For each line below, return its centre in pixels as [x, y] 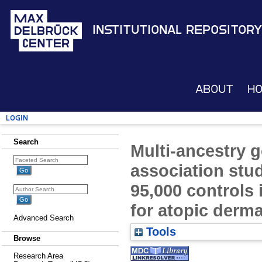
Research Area [38, 256]
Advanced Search [44, 218]
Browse [27, 238]
